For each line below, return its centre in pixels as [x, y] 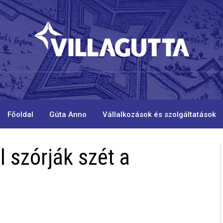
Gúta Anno [68, 115]
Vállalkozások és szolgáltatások [159, 115]
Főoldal [20, 115]
